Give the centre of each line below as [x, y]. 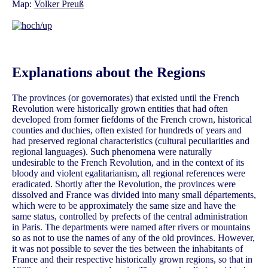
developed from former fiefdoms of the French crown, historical [132, 119]
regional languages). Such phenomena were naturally [112, 151]
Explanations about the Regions [109, 72]
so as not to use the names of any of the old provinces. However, [133, 237]
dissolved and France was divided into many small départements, [134, 194]
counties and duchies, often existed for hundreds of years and [127, 130]
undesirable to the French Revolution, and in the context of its [128, 162]
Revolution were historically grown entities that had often [120, 108]
